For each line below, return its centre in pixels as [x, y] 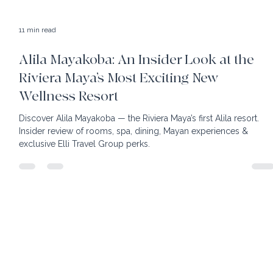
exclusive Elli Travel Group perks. [85, 166]
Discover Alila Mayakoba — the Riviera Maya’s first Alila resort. [139, 140]
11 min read [38, 52]
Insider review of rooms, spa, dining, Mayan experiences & [134, 153]
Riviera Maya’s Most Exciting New [119, 101]
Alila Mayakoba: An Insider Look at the [137, 82]
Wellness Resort [69, 119]
